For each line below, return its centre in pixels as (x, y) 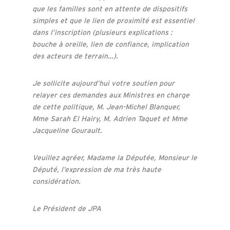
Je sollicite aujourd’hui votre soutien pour (103, 83)
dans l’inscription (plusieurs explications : (102, 32)
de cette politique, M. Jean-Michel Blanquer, (106, 107)
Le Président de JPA (66, 208)
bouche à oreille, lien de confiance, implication (110, 44)
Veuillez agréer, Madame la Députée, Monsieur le (114, 157)
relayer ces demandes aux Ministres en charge (111, 95)
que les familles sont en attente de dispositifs (110, 8)
